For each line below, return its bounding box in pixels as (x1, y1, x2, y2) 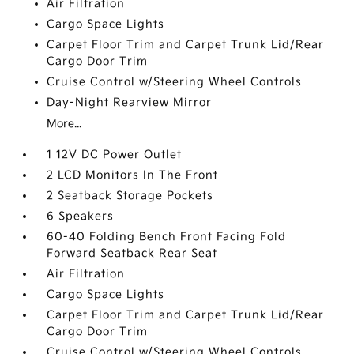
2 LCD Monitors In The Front (47, 168, 219, 182)
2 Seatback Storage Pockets (47, 189, 214, 202)
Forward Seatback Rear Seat (47, 247, 218, 260)
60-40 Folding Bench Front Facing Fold (47, 230, 287, 243)
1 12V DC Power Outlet (47, 148, 183, 161)
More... (47, 117, 82, 130)
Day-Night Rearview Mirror (47, 96, 213, 109)
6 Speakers (47, 209, 115, 223)
